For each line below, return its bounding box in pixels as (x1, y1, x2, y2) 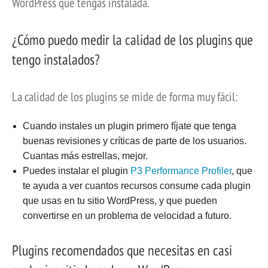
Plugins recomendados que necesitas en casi (12, 240, 232, 260)
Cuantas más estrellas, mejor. (22, 150, 148, 161)
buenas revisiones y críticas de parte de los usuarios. (22, 135, 246, 146)
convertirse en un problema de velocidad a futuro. (22, 210, 232, 221)
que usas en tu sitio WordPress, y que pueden (22, 195, 217, 206)
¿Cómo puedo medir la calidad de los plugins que (12, 30, 253, 49)
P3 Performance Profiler (130, 165, 232, 176)
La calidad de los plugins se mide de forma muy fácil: (12, 88, 237, 105)
